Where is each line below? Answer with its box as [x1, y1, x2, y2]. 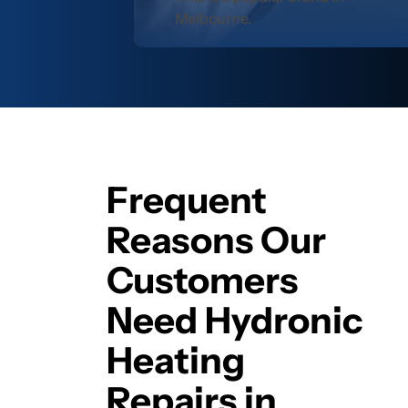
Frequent [107, 178, 267, 223]
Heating [107, 338, 245, 383]
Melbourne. [175, 9, 252, 28]
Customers [107, 258, 298, 303]
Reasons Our [107, 218, 326, 263]
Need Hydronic [107, 298, 362, 343]
